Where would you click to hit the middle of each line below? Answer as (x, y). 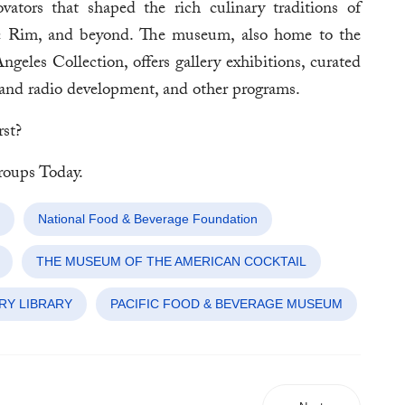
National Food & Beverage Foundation (148, 219)
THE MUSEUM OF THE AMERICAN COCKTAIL (171, 262)
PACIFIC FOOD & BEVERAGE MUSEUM (226, 304)
